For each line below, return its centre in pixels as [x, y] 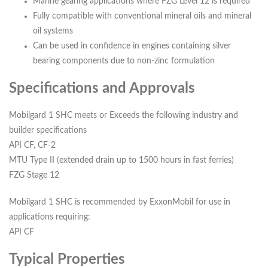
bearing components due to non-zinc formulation [124, 61]
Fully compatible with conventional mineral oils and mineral [142, 16]
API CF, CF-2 [32, 146]
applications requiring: [50, 217]
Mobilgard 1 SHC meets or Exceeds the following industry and [124, 116]
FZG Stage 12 [34, 176]
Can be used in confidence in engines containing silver [132, 46]
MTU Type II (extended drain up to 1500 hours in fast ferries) [121, 161]
